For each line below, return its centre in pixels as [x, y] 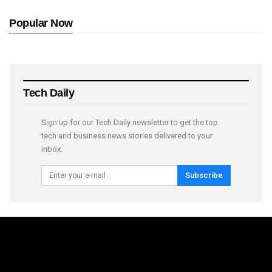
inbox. [52, 149]
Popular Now [41, 23]
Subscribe [204, 175]
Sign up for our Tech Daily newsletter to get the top [130, 122]
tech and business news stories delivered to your [127, 135]
